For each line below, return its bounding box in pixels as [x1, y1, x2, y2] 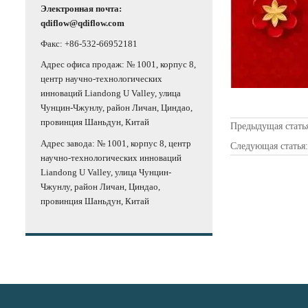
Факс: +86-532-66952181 [41, 38, 137, 49]
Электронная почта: [41, 3, 122, 14]
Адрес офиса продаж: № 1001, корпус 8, [41, 59, 196, 70]
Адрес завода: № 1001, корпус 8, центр [41, 137, 191, 148]
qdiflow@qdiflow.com [41, 17, 124, 28]
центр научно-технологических [41, 74, 162, 85]
